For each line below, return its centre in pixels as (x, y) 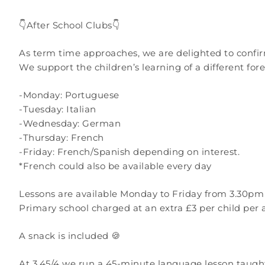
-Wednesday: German (70, 123)
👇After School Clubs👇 (69, 25)
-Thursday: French (62, 138)
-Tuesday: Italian (58, 109)
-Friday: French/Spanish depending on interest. (129, 152)
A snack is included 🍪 (70, 236)
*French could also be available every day (115, 166)
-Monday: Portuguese (69, 95)
